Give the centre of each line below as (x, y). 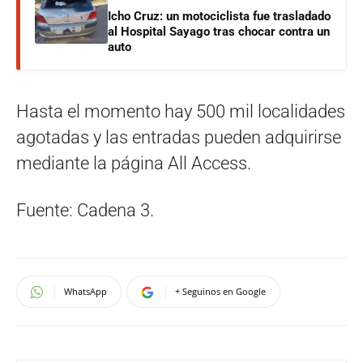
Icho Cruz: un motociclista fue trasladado (219, 17)
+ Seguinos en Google (220, 292)
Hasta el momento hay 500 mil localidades (181, 112)
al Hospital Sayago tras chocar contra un (219, 32)
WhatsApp (85, 292)
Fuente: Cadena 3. (85, 211)
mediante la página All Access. (134, 164)
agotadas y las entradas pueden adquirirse (179, 138)
